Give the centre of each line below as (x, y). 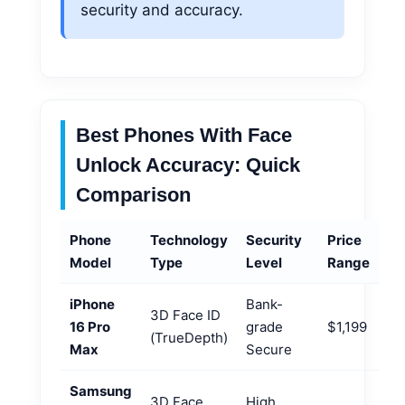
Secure (269, 349)
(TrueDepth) (189, 337)
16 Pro (90, 326)
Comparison (133, 194)
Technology (189, 240)
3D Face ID (185, 315)
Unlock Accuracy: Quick (188, 165)
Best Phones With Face (184, 135)
